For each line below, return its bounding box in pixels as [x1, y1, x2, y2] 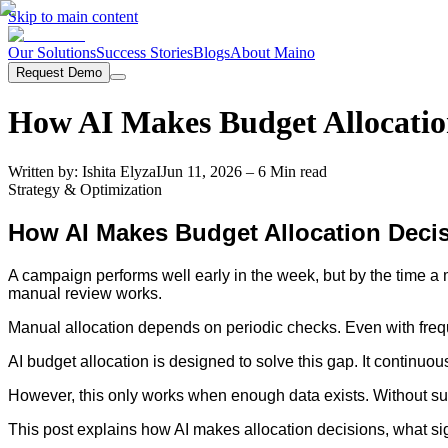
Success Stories [96, 44, 193, 61]
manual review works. [8, 284, 162, 302]
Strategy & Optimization [8, 180, 162, 198]
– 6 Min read [242, 162, 327, 180]
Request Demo [16, 65, 102, 80]
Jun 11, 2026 [161, 162, 242, 180]
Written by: [8, 162, 78, 180]
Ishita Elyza [82, 162, 156, 180]
